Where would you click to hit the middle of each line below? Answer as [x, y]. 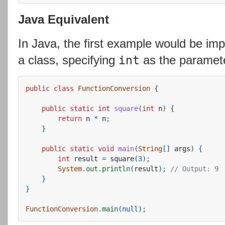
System [70, 168]
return [70, 118]
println [116, 168]
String [150, 148]
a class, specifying [68, 60]
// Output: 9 [194, 168]
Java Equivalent [64, 20]
